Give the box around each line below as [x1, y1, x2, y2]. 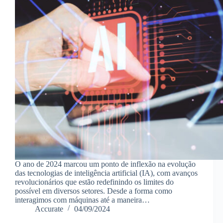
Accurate [35, 204, 63, 213]
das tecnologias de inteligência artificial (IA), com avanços [15, 168, 198, 177]
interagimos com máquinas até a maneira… [15, 195, 150, 204]
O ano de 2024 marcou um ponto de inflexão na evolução [15, 159, 196, 168]
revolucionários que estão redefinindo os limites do [15, 177, 174, 186]
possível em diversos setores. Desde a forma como [15, 186, 172, 195]
